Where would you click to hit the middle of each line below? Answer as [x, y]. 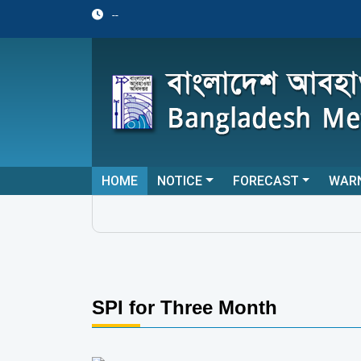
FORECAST [266, 181]
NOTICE [180, 181]
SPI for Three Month [185, 307]
